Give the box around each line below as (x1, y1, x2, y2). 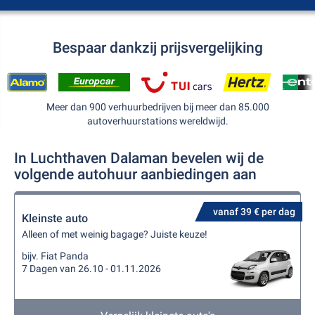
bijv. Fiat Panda (22, 250, 89, 262)
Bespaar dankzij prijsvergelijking (52, 39, 263, 56)
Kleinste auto (22, 212, 88, 225)
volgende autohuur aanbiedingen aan (14, 166, 257, 183)
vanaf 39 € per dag (213, 206, 295, 217)
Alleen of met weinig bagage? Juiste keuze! (22, 229, 207, 240)
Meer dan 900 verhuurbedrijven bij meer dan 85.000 (46, 101, 269, 112)
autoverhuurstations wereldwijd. (86, 115, 229, 127)
